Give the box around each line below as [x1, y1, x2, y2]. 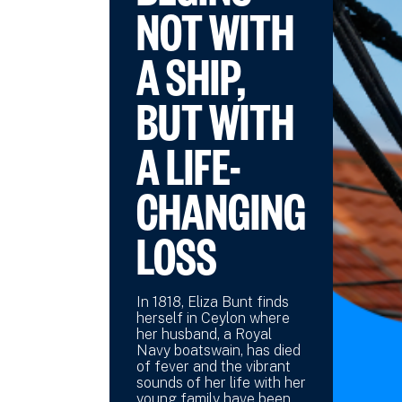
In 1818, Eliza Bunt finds [136, 293, 289, 310]
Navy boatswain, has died [136, 341, 301, 359]
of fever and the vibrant [136, 357, 291, 375]
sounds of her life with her [136, 373, 306, 391]
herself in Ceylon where [136, 309, 290, 327]
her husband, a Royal [136, 325, 272, 343]
